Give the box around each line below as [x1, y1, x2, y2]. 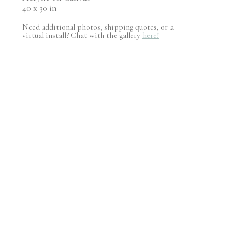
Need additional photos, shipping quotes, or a [22, 21, 174, 32]
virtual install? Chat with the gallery [22, 30, 142, 40]
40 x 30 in [22, 2, 57, 13]
